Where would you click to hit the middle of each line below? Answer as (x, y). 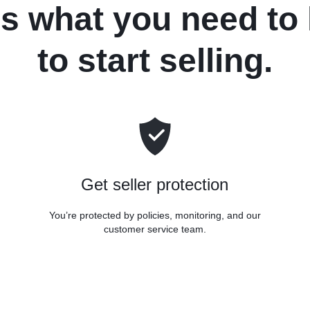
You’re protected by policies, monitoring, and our (155, 215)
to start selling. (155, 61)
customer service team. (155, 229)
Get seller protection (155, 184)
